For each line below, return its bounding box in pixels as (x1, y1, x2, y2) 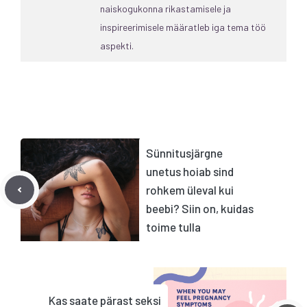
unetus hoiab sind (146, 164, 234, 178)
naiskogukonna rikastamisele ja (100, 2, 231, 14)
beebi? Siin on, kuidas (146, 201, 254, 215)
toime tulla (146, 219, 201, 234)
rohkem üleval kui (146, 182, 234, 197)
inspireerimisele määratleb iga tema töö (100, 21, 266, 33)
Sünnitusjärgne (146, 145, 223, 160)
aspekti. (100, 39, 134, 51)
